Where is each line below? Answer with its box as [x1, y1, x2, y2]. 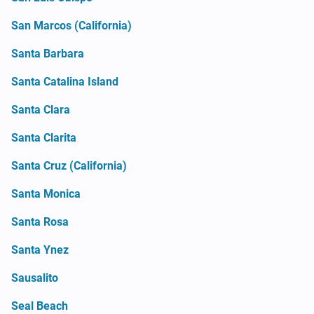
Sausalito [11, 271, 58, 285]
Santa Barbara [11, 46, 84, 60]
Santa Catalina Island [11, 74, 118, 88]
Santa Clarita [11, 130, 76, 144]
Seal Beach [11, 299, 68, 313]
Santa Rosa [11, 214, 69, 228]
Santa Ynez [11, 243, 69, 257]
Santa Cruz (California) [11, 158, 127, 172]
